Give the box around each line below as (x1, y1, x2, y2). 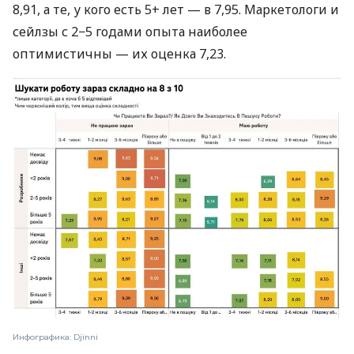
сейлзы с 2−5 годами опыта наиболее (13, 23, 247, 41)
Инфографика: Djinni (13, 331, 98, 342)
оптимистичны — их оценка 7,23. (13, 45, 226, 63)
